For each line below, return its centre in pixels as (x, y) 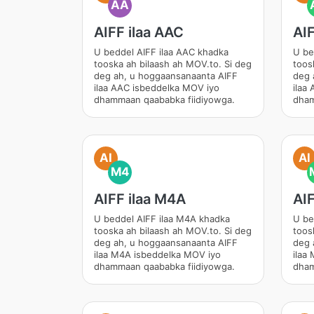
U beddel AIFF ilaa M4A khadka (162, 219)
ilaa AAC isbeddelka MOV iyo (157, 88)
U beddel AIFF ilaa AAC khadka (161, 52)
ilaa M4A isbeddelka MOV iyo (157, 254)
